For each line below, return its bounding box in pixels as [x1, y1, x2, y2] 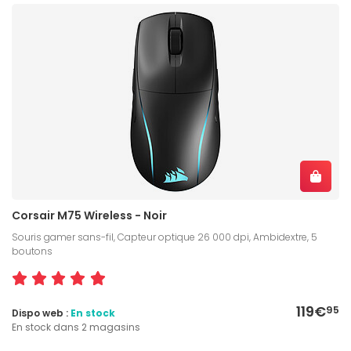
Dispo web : [12, 306, 71, 320]
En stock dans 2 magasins [12, 320, 140, 334]
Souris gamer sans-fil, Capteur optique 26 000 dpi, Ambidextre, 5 [12, 230, 317, 244]
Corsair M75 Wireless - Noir [12, 207, 167, 223]
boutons [12, 244, 52, 258]
